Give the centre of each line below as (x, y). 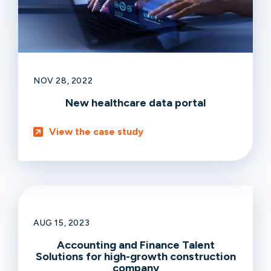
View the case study (96, 131)
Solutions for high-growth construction (135, 256)
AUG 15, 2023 (62, 223)
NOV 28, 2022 (63, 80)
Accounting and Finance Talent (135, 245)
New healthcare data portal (135, 103)
